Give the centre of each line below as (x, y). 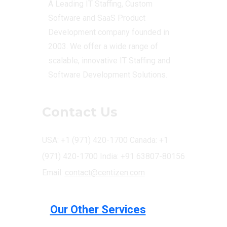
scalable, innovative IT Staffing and (109, 61)
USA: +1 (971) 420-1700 (85, 140)
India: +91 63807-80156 (142, 156)
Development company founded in (108, 32)
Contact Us (80, 112)
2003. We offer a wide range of (103, 46)
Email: (53, 173)
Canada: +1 (149, 140)
